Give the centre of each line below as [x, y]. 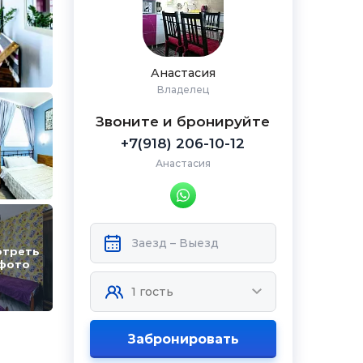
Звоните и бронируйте [183, 122]
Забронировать [183, 339]
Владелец [183, 90]
